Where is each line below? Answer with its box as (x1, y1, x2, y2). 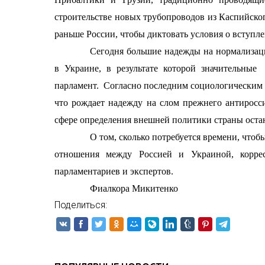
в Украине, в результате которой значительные (54, 63, 262, 73)
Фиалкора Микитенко (90, 183, 179, 193)
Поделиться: (54, 199, 107, 211)
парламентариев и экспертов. (54, 166, 173, 176)
